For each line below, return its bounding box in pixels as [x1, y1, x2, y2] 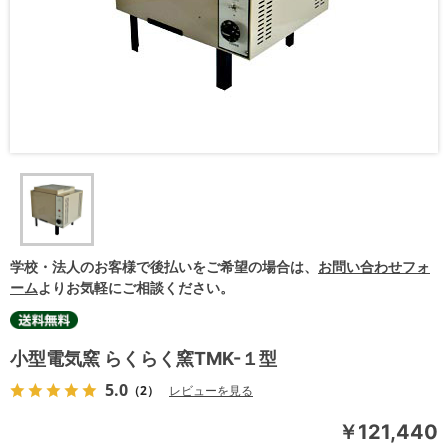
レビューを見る [169, 382, 253, 400]
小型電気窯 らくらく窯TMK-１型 [10, 348, 277, 370]
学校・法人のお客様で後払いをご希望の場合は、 [10, 258, 318, 276]
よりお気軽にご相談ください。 [38, 279, 234, 297]
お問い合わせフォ [318, 258, 430, 276]
